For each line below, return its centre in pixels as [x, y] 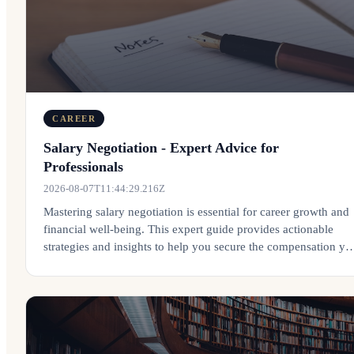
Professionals [83, 167]
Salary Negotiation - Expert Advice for [161, 148]
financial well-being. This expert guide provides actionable [188, 229]
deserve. [64, 264]
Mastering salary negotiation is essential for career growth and [196, 212]
